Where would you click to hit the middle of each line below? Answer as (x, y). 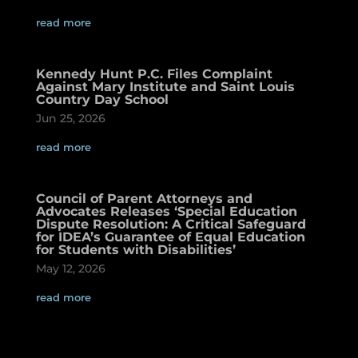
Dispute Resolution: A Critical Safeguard (171, 224)
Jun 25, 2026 (70, 118)
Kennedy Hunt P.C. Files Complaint (154, 74)
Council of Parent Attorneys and (144, 198)
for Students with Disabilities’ (135, 249)
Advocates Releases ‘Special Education (166, 211)
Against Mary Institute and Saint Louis (165, 86)
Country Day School (102, 99)
